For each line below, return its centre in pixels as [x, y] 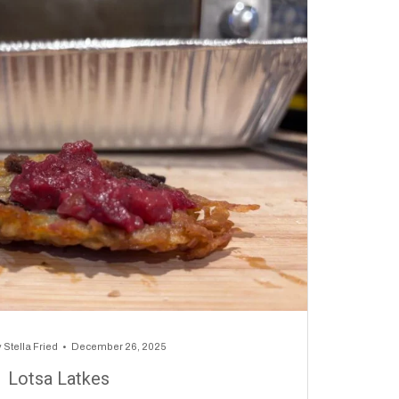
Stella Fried [31, 346]
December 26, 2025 [119, 346]
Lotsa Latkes [61, 379]
